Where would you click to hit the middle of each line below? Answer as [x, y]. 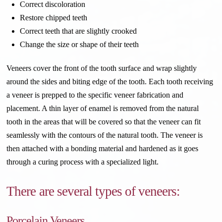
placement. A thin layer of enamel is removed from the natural [103, 109]
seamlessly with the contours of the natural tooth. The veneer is [105, 135]
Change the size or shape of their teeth [79, 45]
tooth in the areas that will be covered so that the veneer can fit [104, 122]
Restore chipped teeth [53, 18]
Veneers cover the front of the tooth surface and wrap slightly [102, 68]
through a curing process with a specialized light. [83, 162]
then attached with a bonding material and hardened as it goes [103, 149]
